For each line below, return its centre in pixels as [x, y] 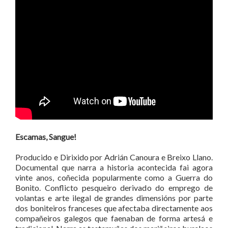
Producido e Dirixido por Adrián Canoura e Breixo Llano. [114, 157]
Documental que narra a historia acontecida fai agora [114, 167]
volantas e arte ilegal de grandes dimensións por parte [114, 198]
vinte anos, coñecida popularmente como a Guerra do [114, 177]
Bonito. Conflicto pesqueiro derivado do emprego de [114, 188]
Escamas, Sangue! [46, 137]
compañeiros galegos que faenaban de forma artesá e [114, 218]
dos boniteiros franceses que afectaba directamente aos [114, 208]
